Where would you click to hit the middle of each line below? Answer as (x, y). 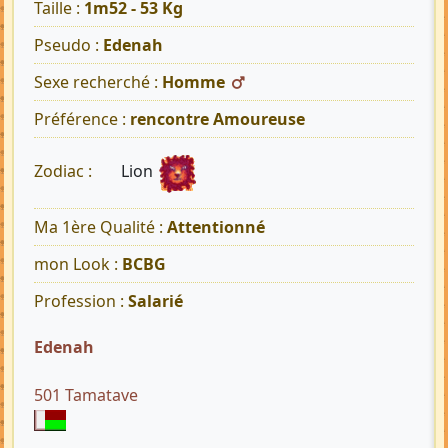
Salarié (155, 301)
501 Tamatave (86, 395)
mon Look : (78, 264)
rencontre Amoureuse (217, 119)
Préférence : (82, 119)
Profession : (81, 301)
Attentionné (216, 227)
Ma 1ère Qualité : (100, 227)
